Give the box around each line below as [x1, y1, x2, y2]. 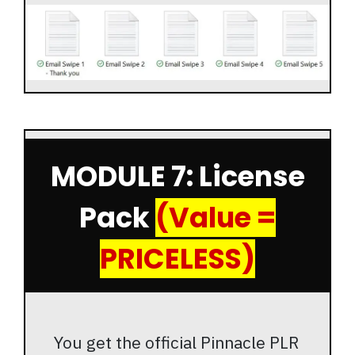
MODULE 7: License [50, 157, 305, 197]
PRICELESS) [100, 239, 255, 279]
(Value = [155, 198, 276, 238]
